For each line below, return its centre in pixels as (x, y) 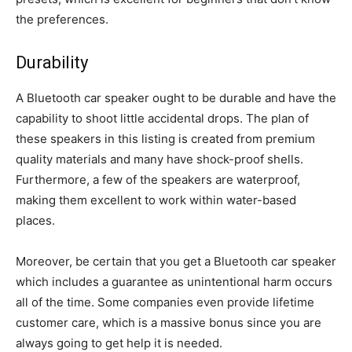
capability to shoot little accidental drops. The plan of (162, 118)
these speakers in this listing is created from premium (165, 138)
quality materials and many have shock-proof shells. (159, 159)
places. (35, 220)
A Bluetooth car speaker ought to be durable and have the (176, 97)
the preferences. (62, 19)
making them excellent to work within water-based (156, 200)
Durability (52, 62)
